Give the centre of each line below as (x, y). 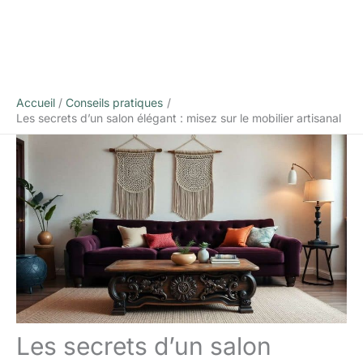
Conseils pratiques (115, 103)
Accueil (36, 103)
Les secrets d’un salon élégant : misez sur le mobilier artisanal (179, 118)
